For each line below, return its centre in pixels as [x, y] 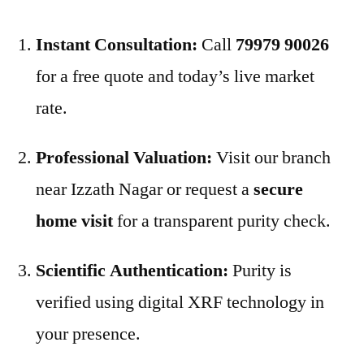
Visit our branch [271, 157]
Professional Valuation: [124, 157]
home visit [74, 221]
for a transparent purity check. [222, 221]
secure [278, 189]
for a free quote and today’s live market [175, 76]
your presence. [88, 334]
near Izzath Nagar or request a [145, 189]
